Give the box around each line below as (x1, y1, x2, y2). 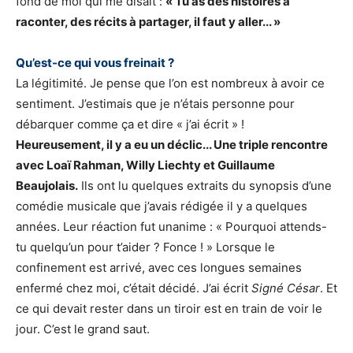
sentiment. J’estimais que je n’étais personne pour (16, 96, 295, 112)
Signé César (251, 281, 320, 296)
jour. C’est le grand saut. (16, 321, 150, 337)
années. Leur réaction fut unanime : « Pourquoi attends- (16, 219, 327, 235)
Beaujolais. (16, 178, 78, 194)
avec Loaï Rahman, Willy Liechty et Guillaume (16, 158, 275, 173)
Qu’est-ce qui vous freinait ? (16, 55, 174, 71)
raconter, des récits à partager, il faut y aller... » (16, 14, 281, 30)
